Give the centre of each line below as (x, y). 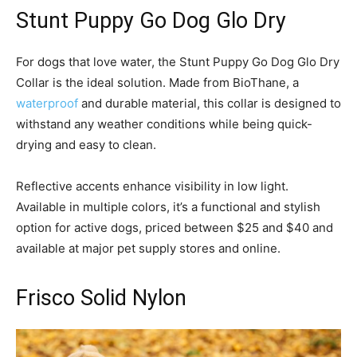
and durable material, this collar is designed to (210, 103)
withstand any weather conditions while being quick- (164, 124)
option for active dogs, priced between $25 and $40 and (175, 227)
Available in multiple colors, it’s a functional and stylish (168, 206)
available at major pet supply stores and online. (148, 248)
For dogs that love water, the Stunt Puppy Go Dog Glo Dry (178, 61)
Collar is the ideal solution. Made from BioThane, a (157, 82)
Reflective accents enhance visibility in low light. (152, 186)
